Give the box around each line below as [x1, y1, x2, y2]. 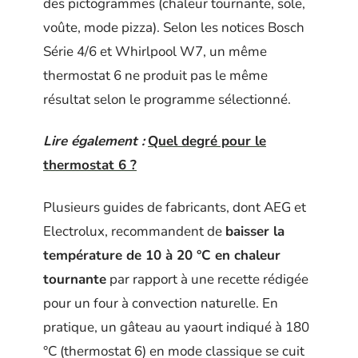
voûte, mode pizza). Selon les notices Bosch [43, 18, 304, 37]
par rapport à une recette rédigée [106, 269, 308, 288]
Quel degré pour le [148, 132, 266, 150]
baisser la [225, 221, 284, 241]
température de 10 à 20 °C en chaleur [43, 245, 280, 265]
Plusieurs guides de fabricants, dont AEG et [43, 197, 306, 217]
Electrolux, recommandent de [43, 221, 225, 241]
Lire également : [43, 132, 145, 150]
